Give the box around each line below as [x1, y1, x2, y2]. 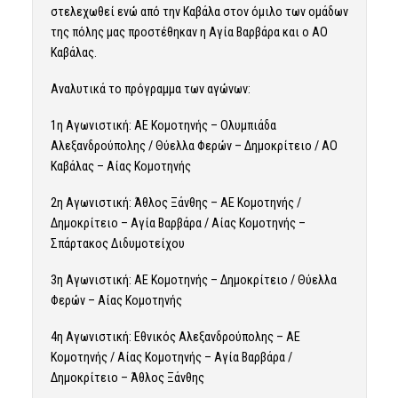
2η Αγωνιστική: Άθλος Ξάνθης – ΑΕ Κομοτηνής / [50, 195, 301, 210]
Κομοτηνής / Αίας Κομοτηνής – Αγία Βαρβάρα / [50, 349, 292, 364]
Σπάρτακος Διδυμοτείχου [50, 235, 185, 251]
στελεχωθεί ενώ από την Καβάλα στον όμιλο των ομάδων [50, 4, 348, 20]
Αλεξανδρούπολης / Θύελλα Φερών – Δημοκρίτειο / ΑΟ [50, 138, 338, 153]
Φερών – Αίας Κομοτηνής [50, 292, 182, 307]
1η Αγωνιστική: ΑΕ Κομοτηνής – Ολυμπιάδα [50, 117, 276, 132]
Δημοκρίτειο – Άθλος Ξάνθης [50, 370, 204, 385]
